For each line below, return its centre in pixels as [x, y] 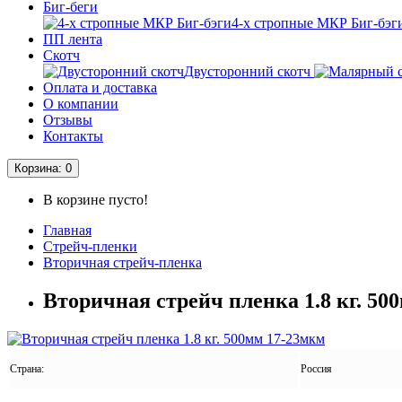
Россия [316, 368]
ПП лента [73, 39]
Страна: [28, 368]
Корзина [36, 168]
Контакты [73, 136]
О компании [81, 104]
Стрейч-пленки [90, 246]
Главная [67, 230]
